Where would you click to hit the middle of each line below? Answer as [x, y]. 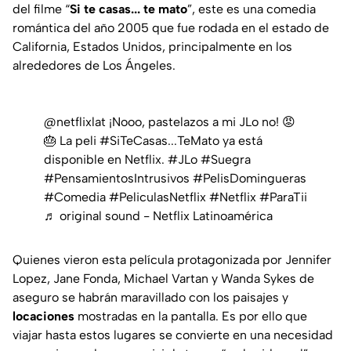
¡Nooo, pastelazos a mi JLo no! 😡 [201, 121]
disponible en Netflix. [106, 159]
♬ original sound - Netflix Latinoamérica [158, 215]
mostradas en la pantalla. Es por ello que [191, 316]
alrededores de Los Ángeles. [94, 65]
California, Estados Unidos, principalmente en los [152, 46]
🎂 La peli [72, 140]
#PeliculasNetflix [157, 197]
